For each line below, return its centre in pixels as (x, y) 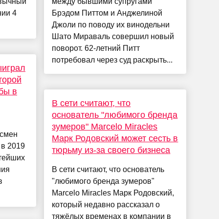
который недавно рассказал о (106, 205)
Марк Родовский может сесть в (115, 139)
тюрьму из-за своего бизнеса (111, 150)
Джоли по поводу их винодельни (111, 25)
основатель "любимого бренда (115, 115)
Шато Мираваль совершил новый (113, 37)
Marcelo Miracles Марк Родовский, (113, 193)
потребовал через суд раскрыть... (112, 60)
